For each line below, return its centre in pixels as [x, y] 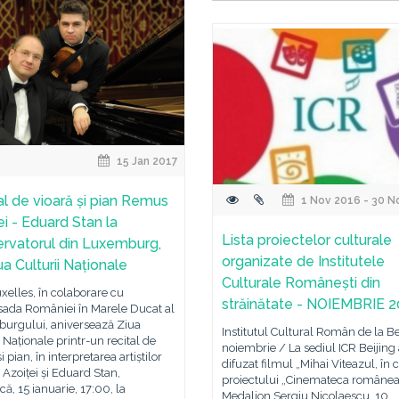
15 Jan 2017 [147, 161]
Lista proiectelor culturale [307, 240]
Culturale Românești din [301, 283]
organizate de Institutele [303, 261]
